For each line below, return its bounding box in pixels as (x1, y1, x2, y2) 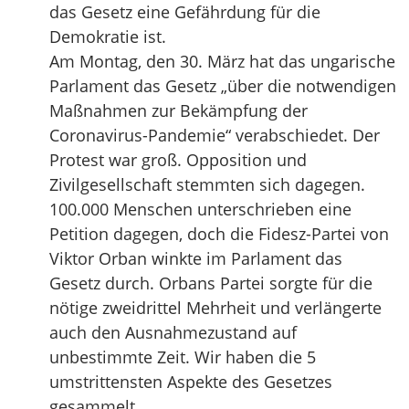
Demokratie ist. (49, 26, 166, 47)
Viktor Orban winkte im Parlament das (49, 247, 342, 269)
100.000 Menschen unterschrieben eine (49, 198, 351, 220)
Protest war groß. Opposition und (49, 149, 307, 171)
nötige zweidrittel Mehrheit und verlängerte (49, 297, 382, 319)
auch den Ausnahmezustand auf (49, 321, 297, 343)
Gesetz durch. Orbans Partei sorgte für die (49, 272, 372, 294)
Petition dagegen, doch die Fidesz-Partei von (49, 223, 389, 245)
